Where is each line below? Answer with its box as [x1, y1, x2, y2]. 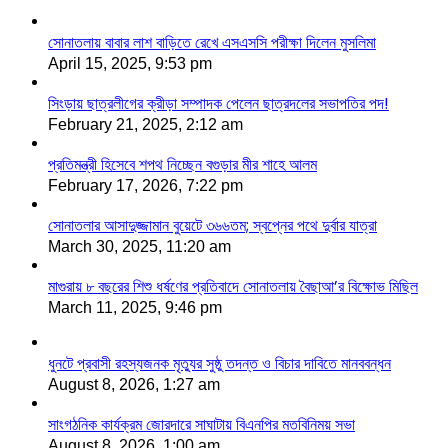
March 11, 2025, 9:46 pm [48, 298, 222, 316]
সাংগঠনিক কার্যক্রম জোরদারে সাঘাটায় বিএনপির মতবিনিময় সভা [48, 412, 355, 436]
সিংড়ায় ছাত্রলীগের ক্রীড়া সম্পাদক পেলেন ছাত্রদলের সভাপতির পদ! [48, 91, 389, 115]
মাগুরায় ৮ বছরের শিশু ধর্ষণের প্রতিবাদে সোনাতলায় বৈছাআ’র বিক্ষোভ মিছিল [48, 274, 418, 298]
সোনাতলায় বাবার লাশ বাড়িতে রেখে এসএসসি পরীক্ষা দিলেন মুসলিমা [48, 30, 376, 54]
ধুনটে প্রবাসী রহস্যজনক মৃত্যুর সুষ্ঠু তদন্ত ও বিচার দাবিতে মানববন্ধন [48, 351, 391, 375]
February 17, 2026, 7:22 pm [48, 176, 243, 194]
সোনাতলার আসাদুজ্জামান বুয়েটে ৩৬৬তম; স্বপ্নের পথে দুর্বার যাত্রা [48, 213, 377, 237]
